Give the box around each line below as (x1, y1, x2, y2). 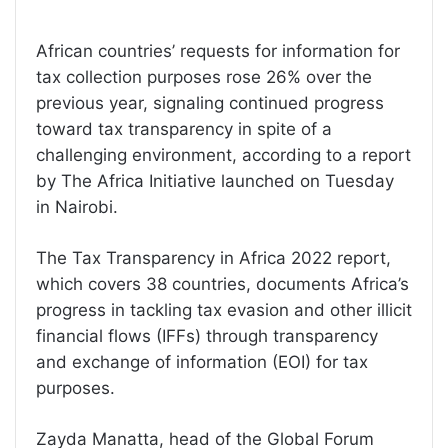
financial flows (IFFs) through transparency (36, 326, 378, 347)
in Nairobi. (36, 197, 118, 218)
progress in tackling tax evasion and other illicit (36, 300, 412, 321)
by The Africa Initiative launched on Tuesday (36, 171, 394, 192)
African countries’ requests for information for (36, 41, 400, 62)
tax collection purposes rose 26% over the (36, 67, 372, 88)
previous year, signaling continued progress (36, 93, 384, 114)
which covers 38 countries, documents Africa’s (36, 274, 409, 295)
